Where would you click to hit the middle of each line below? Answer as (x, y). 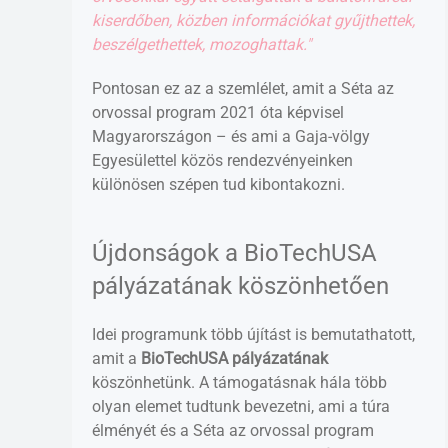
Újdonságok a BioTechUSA (234, 252)
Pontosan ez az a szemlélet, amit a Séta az (243, 88)
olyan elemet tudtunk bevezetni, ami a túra (241, 406)
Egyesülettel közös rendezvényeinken (222, 160)
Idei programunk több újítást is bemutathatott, (253, 334)
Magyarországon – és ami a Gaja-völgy (231, 136)
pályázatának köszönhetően (240, 285)
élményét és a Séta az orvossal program (233, 430)
